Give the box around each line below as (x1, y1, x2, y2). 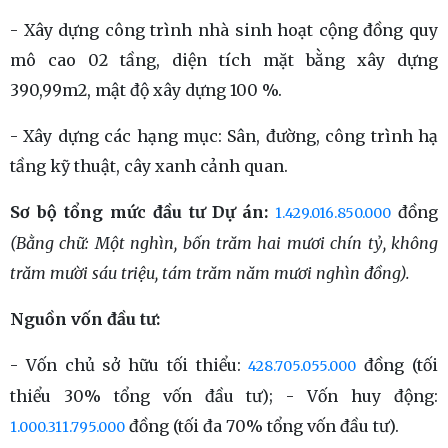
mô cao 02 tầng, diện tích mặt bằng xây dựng (10, 50, 438, 70)
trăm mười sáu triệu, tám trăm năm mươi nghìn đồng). (10, 263, 410, 283)
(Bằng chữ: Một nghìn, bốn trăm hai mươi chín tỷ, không (10, 233, 438, 253)
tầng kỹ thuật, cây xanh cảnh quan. (10, 156, 288, 176)
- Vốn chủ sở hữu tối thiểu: (10, 355, 249, 375)
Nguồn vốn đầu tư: (10, 309, 164, 329)
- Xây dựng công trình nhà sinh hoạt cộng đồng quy (10, 20, 438, 40)
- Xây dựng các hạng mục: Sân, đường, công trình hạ (10, 126, 438, 146)
